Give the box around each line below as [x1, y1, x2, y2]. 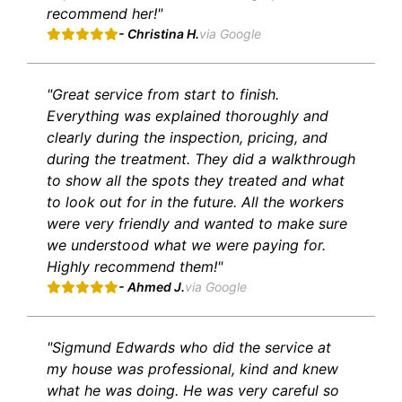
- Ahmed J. [118, 279, 185, 295]
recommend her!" [47, 4, 162, 23]
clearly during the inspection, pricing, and [47, 128, 328, 147]
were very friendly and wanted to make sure [47, 214, 347, 233]
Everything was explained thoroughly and [47, 107, 328, 126]
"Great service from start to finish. [47, 85, 279, 104]
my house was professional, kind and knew [47, 360, 338, 379]
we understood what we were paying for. [47, 236, 326, 255]
